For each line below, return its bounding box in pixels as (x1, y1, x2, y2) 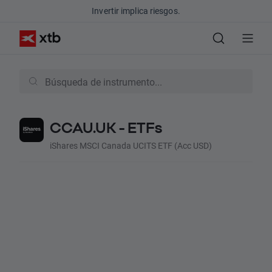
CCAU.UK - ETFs (50, 119, 162, 136)
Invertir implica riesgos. (92, 5, 180, 16)
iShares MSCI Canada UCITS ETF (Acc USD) (50, 140, 212, 151)
